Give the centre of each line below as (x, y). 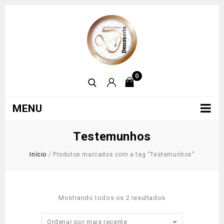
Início (38, 154)
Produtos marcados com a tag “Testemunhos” (123, 154)
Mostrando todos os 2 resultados (112, 198)
